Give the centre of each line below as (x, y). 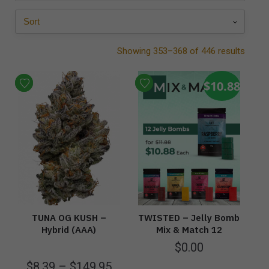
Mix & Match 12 (189, 229)
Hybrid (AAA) (69, 229)
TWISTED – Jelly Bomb (189, 217)
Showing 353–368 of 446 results (181, 51)
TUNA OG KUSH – (69, 217)
